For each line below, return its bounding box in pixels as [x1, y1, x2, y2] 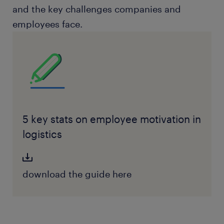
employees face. [12, 18, 82, 29]
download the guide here [22, 168, 131, 179]
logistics [22, 128, 62, 140]
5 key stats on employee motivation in [22, 113, 201, 125]
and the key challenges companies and [12, 3, 181, 14]
